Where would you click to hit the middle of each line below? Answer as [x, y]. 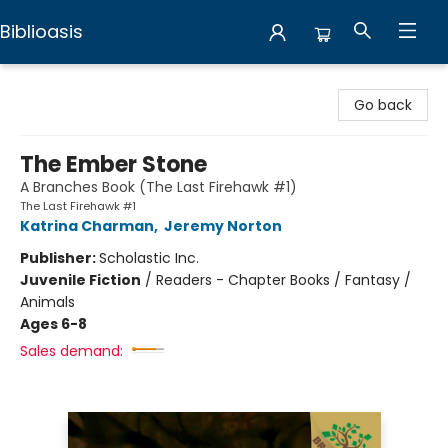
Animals [47, 302]
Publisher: [59, 258]
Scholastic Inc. [149, 258]
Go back [383, 105]
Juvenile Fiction [80, 280]
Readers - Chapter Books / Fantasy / [283, 280]
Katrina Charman [87, 226]
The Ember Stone [113, 164]
